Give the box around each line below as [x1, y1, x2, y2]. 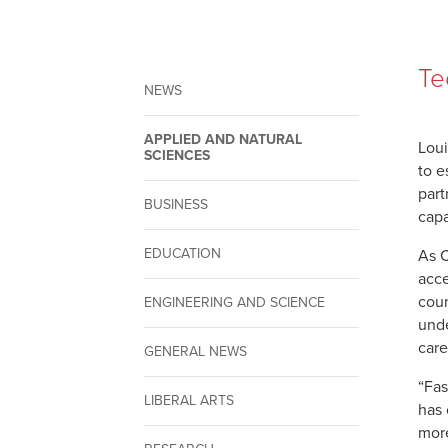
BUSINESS [144, 196, 209, 214]
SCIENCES [144, 147, 211, 165]
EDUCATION [144, 245, 222, 263]
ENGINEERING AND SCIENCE [144, 294, 326, 312]
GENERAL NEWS [144, 343, 248, 361]
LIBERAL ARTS [144, 392, 235, 410]
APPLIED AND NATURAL [144, 131, 303, 149]
